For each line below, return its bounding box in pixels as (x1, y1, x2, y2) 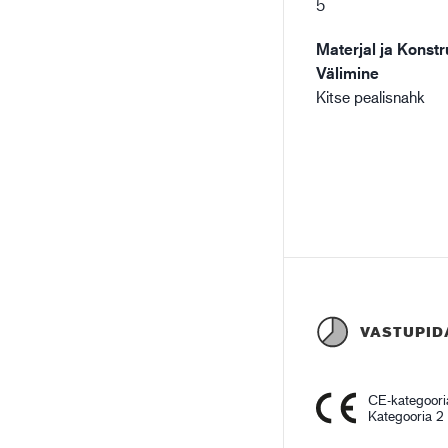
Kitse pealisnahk (316, 87, 426, 106)
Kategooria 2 (368, 407, 445, 424)
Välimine (316, 63, 380, 83)
